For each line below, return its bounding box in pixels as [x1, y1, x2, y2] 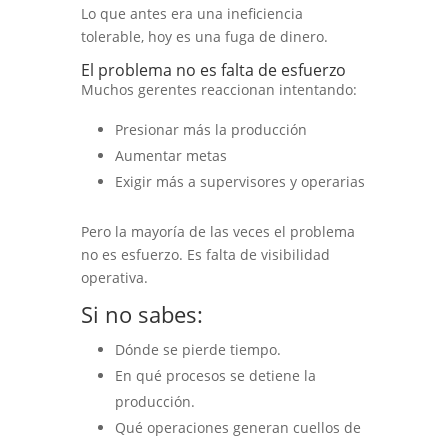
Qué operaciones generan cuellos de [114, 417, 361, 437]
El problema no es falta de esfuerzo [80, 58, 346, 81]
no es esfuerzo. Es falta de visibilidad [80, 244, 330, 264]
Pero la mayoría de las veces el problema [80, 221, 355, 241]
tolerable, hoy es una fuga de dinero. [80, 26, 328, 46]
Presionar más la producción [114, 119, 307, 139]
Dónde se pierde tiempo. [114, 339, 281, 359]
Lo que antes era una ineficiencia [80, 3, 303, 23]
